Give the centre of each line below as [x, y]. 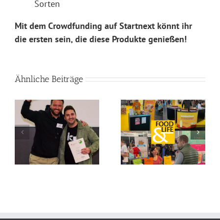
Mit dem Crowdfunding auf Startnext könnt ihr [103, 26]
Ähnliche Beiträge [49, 79]
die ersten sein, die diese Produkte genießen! [101, 39]
